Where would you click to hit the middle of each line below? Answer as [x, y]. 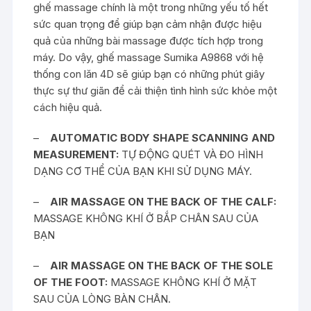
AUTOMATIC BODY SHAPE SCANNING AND [163, 137]
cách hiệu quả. [68, 107]
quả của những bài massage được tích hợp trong [149, 40]
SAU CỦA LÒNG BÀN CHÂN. [102, 299]
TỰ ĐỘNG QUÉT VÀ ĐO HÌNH [193, 154]
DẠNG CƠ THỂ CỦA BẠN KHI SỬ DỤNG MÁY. [143, 171]
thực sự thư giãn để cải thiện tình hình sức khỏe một [155, 90]
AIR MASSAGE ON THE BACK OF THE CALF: [163, 201]
